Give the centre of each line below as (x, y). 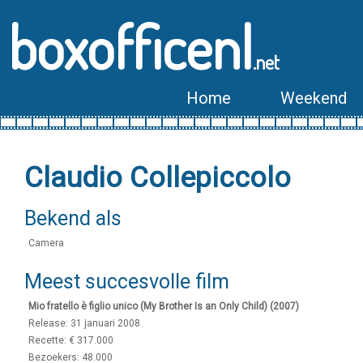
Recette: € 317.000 (71, 340)
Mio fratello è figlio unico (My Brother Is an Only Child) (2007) (164, 306)
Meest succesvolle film (127, 282)
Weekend (314, 98)
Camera (46, 243)
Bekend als (73, 218)
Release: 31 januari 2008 (84, 323)
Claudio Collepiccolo (158, 178)
